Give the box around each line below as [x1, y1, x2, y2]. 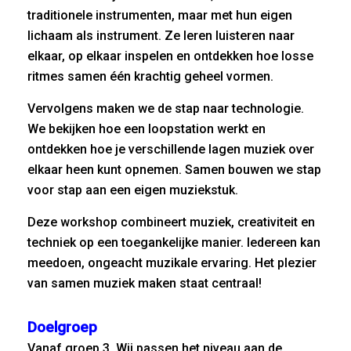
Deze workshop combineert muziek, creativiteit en [27, 215, 315, 230]
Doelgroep [27, 319, 97, 336]
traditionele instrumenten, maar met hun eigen [27, 8, 292, 23]
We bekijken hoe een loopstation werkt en [27, 121, 266, 136]
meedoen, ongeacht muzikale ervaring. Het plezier [27, 255, 317, 270]
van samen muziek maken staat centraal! [27, 276, 262, 291]
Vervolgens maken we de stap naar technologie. [27, 101, 304, 116]
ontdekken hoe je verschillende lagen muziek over [27, 142, 314, 157]
